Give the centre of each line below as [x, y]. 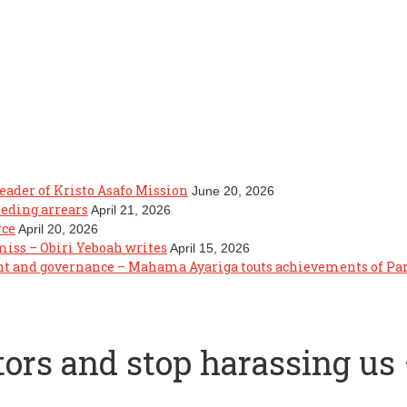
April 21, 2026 [131, 209]
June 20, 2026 [233, 190]
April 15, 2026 [210, 248]
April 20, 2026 [58, 228]
